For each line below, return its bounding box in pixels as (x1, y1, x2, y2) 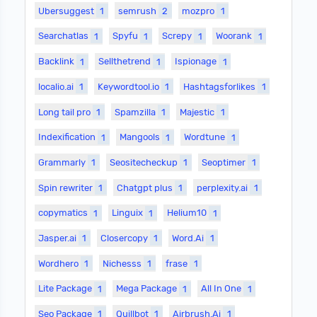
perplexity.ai (197, 182, 250, 193)
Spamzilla (115, 106, 158, 117)
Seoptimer (202, 156, 248, 168)
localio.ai (38, 81, 76, 92)
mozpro (182, 5, 217, 16)
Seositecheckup (110, 156, 180, 168)
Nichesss (103, 258, 144, 269)
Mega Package (116, 283, 180, 294)
